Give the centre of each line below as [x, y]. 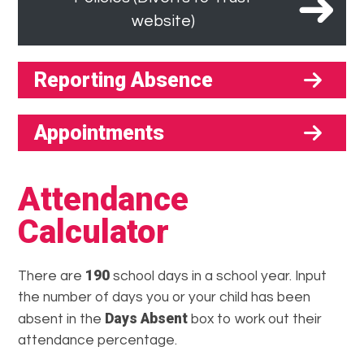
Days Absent [147, 319]
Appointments [100, 133]
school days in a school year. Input [219, 277]
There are [52, 277]
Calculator [94, 232]
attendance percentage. [98, 341]
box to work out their [255, 320]
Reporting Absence [124, 80]
